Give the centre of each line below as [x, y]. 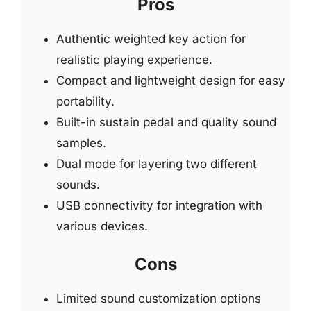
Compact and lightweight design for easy [171, 81]
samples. [81, 143]
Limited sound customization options [159, 298]
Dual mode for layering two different [157, 164]
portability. [85, 101]
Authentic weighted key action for [151, 39]
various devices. [102, 226]
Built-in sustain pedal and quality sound [166, 122]
